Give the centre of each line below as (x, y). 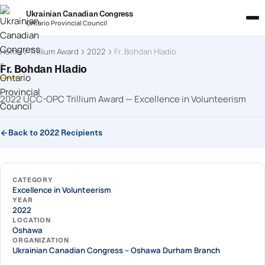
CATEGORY (33, 180)
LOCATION (32, 220)
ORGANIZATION (41, 240)
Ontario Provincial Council (67, 22)
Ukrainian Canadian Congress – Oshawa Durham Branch (116, 250)
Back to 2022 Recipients (55, 133)
